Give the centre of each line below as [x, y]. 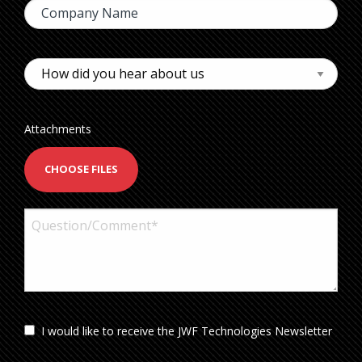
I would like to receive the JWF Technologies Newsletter [187, 331]
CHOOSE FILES [81, 168]
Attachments [58, 128]
